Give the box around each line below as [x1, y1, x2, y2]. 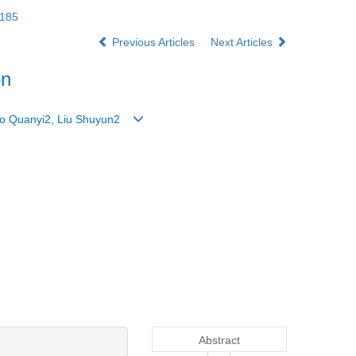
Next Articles [211, 36, 276, 48]
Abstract [199, 333, 240, 346]
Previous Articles [109, 36, 198, 48]
